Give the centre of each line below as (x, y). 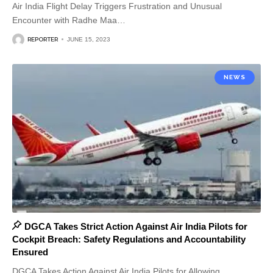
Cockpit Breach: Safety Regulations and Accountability (129, 239)
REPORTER (43, 40)
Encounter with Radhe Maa (65, 20)
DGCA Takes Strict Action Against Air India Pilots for (136, 227)
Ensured (30, 252)
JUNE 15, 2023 (89, 40)
